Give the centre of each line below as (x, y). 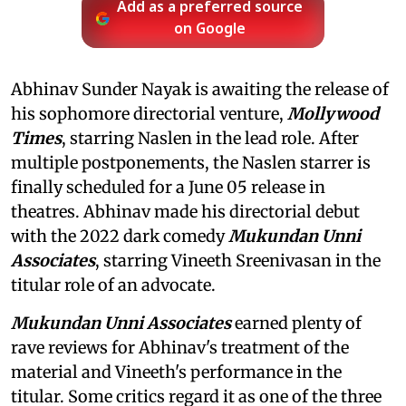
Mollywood (333, 113)
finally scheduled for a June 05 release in (168, 187)
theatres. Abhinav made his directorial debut (185, 211)
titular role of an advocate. (113, 285)
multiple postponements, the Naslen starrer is (191, 162)
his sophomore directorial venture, (149, 113)
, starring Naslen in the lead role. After (210, 138)
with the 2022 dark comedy (120, 236)
